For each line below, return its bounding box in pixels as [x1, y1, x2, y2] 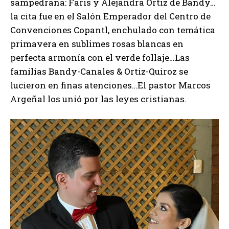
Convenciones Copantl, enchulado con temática [10, 24, 215, 36]
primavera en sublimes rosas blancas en [10, 38, 184, 50]
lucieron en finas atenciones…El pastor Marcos [10, 79, 211, 91]
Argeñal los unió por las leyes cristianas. [10, 93, 187, 105]
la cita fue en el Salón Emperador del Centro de [10, 10, 211, 22]
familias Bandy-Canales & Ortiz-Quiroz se [10, 65, 188, 78]
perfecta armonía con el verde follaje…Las [10, 52, 190, 64]
